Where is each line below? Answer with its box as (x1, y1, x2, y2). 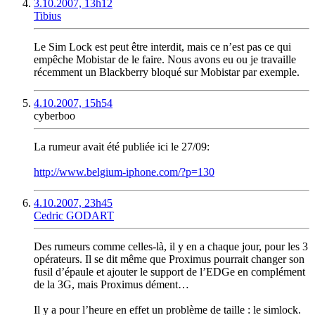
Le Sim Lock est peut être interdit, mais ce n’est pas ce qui (34, 41, 291, 53)
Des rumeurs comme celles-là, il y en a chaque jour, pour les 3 (34, 240, 308, 253)
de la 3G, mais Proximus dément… (34, 278, 189, 291)
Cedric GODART (34, 210, 114, 222)
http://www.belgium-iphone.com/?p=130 (34, 166, 214, 179)
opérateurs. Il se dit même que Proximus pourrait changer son (34, 253, 304, 266)
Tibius (34, 10, 61, 22)
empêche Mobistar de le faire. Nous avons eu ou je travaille (34, 53, 296, 66)
